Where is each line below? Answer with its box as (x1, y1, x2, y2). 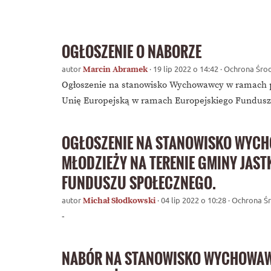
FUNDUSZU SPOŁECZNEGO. (62, 172, 216, 194)
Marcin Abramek (83, 64, 149, 75)
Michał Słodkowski (83, 195, 157, 206)
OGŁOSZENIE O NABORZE (62, 41, 201, 62)
